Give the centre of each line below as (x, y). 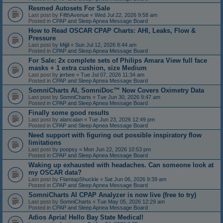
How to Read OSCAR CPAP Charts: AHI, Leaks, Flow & (112, 31)
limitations (45, 143)
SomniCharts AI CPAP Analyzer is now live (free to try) (112, 195)
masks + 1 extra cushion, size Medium (88, 68)
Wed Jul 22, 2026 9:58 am (126, 15)
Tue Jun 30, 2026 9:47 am (129, 97)
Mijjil (64, 45)
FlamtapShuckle (79, 179)
